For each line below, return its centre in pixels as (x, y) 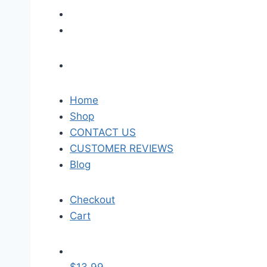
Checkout (92, 200)
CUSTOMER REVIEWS (122, 148)
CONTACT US (103, 132)
